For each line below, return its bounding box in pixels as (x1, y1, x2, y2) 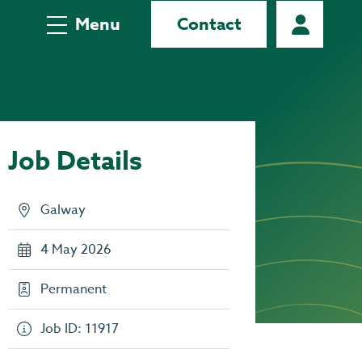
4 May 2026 (40, 240, 112, 259)
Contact (176, 12, 242, 36)
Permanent (40, 280, 107, 299)
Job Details (8, 143, 143, 181)
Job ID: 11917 (40, 319, 120, 339)
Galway (40, 200, 86, 220)
